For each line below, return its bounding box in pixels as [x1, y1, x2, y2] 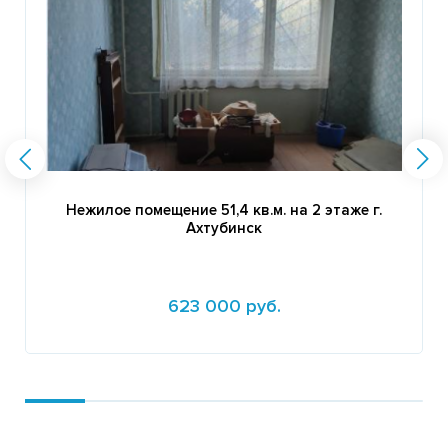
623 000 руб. [167, 294, 281, 317]
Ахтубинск [186, 218, 262, 237]
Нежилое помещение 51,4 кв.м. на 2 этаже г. [66, 200, 382, 219]
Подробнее [41, 365, 119, 383]
